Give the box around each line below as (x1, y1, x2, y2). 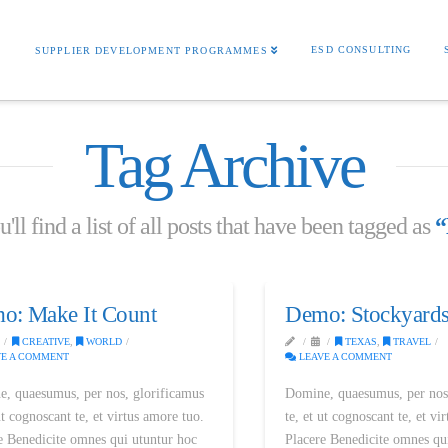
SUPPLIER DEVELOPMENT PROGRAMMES (34, 45, 268, 56)
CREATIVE (18, 336, 70, 347)
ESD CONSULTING (311, 44, 412, 55)
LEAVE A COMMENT (296, 351, 393, 362)
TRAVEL (389, 336, 431, 347)
